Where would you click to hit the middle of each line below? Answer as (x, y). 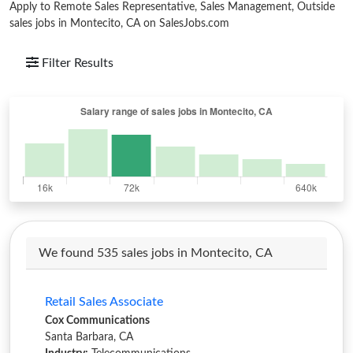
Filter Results (78, 63)
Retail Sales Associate (104, 302)
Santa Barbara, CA (89, 337)
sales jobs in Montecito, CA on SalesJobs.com (119, 24)
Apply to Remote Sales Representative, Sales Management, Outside (172, 7)
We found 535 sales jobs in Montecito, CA (156, 253)
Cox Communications (97, 321)
